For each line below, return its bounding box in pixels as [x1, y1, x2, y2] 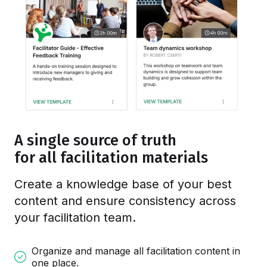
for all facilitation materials [14, 148, 208, 167]
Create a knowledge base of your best [14, 177, 232, 192]
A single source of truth [14, 131, 176, 150]
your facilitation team [14, 210, 132, 225]
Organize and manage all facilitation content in [32, 245, 240, 257]
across [199, 194, 236, 209]
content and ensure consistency [14, 194, 199, 209]
